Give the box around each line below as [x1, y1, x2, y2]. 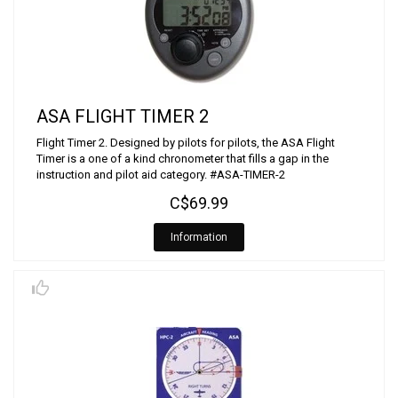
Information [171, 231, 227, 243]
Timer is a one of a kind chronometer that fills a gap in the [36, 152, 329, 165]
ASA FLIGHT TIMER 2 [36, 106, 209, 127]
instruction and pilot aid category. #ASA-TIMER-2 [36, 168, 285, 181]
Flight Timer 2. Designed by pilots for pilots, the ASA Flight [36, 136, 335, 149]
